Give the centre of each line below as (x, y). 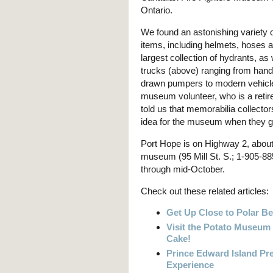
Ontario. (157, 10)
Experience (190, 265)
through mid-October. (183, 169)
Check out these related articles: (205, 191)
